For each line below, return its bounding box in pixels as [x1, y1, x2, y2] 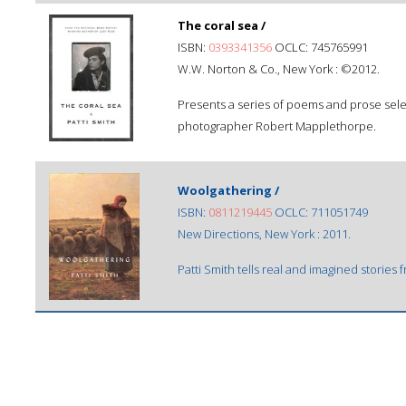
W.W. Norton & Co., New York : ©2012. [178, 61, 380, 77]
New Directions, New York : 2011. [178, 226, 351, 242]
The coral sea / [178, 17, 266, 34]
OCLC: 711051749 [272, 204, 368, 220]
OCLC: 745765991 [272, 39, 368, 55]
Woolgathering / [178, 182, 279, 198]
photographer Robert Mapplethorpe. [178, 118, 376, 134]
